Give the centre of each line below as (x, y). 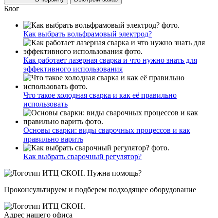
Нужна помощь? (114, 173)
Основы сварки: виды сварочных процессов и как (107, 130)
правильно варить (53, 139)
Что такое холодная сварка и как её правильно (100, 95)
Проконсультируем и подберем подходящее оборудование (100, 190)
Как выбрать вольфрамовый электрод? (88, 34)
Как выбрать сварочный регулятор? (82, 157)
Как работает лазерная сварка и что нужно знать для (110, 60)
